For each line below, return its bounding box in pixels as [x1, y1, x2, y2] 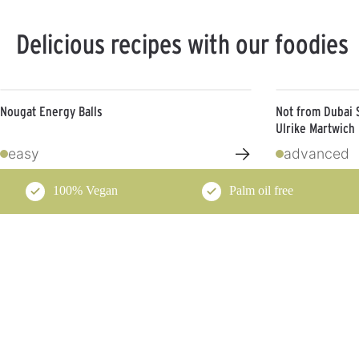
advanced [283, 145, 349, 162]
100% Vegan [53, 184, 118, 197]
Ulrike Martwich [275, 119, 355, 136]
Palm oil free [229, 184, 294, 197]
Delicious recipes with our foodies [16, 26, 349, 60]
